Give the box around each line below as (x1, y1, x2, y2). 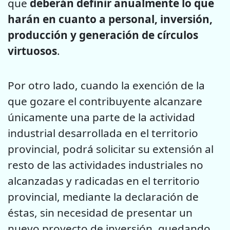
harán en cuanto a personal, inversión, (8, 12, 213, 27)
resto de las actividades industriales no (8, 157, 203, 172)
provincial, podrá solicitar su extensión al (8, 141, 214, 156)
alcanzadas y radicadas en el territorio (8, 173, 200, 188)
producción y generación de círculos (8, 28, 198, 43)
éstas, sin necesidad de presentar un (8, 205, 193, 220)
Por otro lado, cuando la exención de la (8, 78, 205, 92)
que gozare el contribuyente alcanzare (8, 93, 202, 108)
